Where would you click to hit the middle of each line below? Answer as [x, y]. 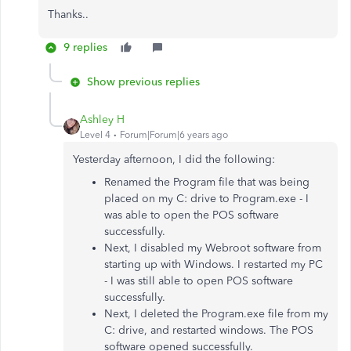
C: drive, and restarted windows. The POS [209, 330]
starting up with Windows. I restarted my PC [213, 264]
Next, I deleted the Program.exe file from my [216, 314]
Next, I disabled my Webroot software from [213, 248]
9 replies [85, 47]
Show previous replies [143, 82]
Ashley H [102, 119]
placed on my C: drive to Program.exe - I [206, 199]
